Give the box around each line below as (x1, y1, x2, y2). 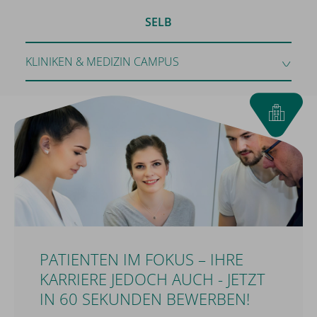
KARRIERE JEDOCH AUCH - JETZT (40, 268, 265, 289)
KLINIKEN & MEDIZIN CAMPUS (25, 53, 179, 69)
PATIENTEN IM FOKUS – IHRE (40, 248, 243, 270)
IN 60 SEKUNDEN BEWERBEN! (40, 288, 250, 309)
